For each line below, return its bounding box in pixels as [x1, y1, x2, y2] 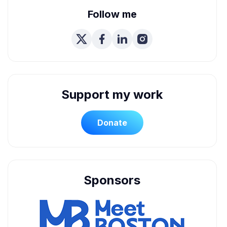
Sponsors [84, 173, 141, 187]
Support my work [61, 87, 163, 102]
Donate [97, 118, 127, 128]
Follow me [87, 8, 137, 20]
